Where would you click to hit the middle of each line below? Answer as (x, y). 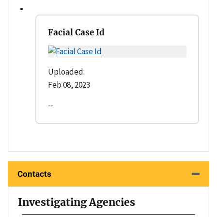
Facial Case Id (76, 32)
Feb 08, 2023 (69, 85)
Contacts (34, 174)
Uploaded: (66, 71)
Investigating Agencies (77, 202)
